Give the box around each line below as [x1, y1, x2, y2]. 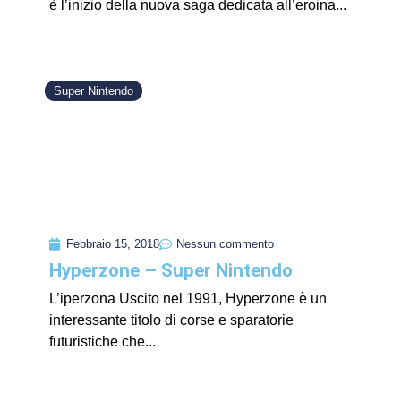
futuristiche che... [49, 334, 156, 350]
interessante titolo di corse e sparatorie [49, 312, 294, 328]
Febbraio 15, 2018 [66, 237, 159, 252]
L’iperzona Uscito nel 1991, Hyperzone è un [49, 291, 327, 307]
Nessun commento [176, 237, 274, 252]
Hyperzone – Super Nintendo [49, 260, 293, 282]
